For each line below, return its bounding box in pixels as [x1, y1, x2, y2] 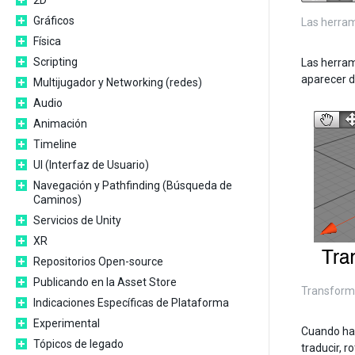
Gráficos [33, 14, 74, 27]
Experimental [33, 317, 100, 330]
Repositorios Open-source [33, 255, 163, 268]
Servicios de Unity [33, 214, 121, 227]
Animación [33, 117, 87, 130]
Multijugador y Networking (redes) [33, 76, 202, 89]
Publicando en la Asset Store [33, 276, 177, 288]
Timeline [33, 138, 77, 151]
